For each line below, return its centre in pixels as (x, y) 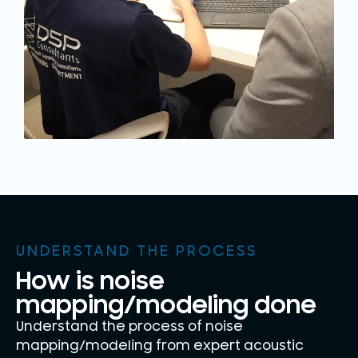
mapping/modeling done (166, 304)
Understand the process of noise (129, 326)
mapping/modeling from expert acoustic (160, 346)
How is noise (90, 280)
